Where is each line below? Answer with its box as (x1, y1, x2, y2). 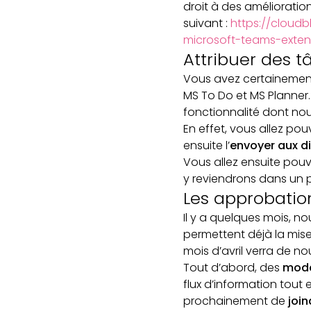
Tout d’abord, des (183, 260, 283, 276)
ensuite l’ (183, 137, 230, 153)
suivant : (183, 15, 230, 31)
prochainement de (183, 293, 288, 309)
